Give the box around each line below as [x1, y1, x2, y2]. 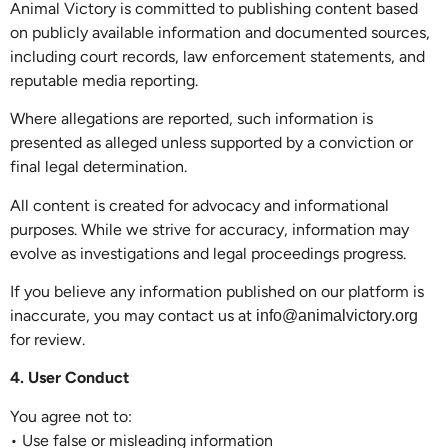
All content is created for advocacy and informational [10, 195, 389, 215]
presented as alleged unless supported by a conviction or [10, 133, 413, 153]
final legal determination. [10, 157, 187, 177]
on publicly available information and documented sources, [10, 22, 430, 42]
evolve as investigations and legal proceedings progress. [10, 243, 406, 263]
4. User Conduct [10, 368, 129, 388]
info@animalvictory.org [256, 307, 418, 325]
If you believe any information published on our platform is [10, 282, 424, 302]
